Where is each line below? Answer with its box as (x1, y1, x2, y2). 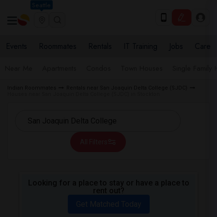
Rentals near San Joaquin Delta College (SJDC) (66, 85, 187, 91)
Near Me (5, 63, 32, 74)
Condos (86, 63, 111, 74)
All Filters (79, 138, 108, 146)
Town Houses (121, 63, 163, 74)
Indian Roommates (7, 85, 56, 91)
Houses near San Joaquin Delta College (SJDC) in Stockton (7, 91, 160, 97)
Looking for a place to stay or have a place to (28, 178, 189, 187)
